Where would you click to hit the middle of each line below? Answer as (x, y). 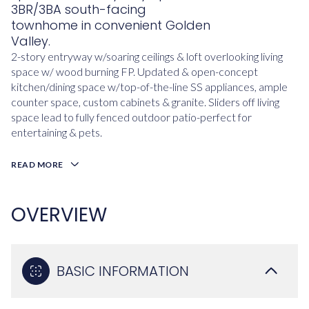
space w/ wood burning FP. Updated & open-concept (134, 71)
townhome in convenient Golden (111, 25)
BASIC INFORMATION (123, 271)
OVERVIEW (59, 215)
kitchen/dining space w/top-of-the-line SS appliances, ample (149, 87)
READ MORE (37, 165)
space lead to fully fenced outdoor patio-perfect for (131, 117)
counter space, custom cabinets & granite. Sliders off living (145, 102)
